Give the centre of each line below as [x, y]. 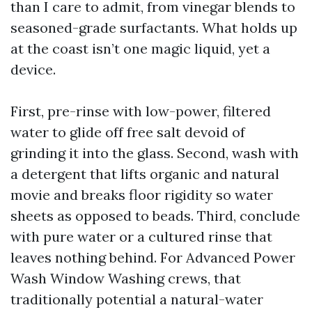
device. [33, 69]
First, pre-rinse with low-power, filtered [141, 111]
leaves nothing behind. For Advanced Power [153, 257]
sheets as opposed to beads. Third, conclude [155, 216]
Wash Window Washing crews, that [126, 278]
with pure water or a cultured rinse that [141, 236]
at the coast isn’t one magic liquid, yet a [140, 48]
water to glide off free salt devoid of [128, 132]
